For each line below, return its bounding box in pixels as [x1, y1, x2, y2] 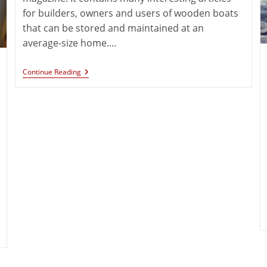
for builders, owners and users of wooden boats [23, 7, 239, 20]
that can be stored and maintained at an [23, 21, 204, 35]
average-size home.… [23, 36, 117, 50]
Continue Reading [23, 67, 82, 77]
